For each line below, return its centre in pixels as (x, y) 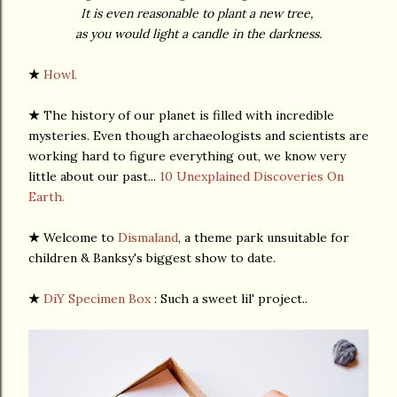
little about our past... (94, 176)
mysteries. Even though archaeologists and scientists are (198, 136)
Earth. (47, 197)
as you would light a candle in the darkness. (198, 34)
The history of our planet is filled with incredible (189, 115)
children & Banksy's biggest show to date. (152, 258)
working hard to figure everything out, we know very (187, 156)
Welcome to (81, 237)
